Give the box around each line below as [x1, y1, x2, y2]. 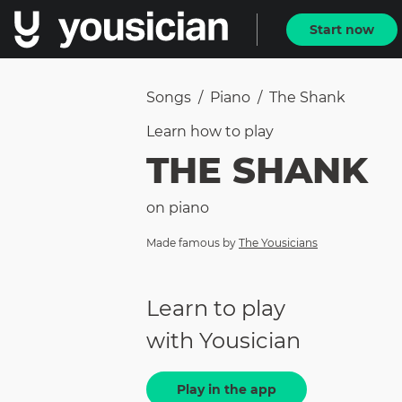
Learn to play [146, 295, 285, 322]
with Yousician [146, 328, 301, 354]
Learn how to [146, 123, 244, 140]
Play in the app [177, 381, 276, 398]
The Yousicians [239, 236, 318, 249]
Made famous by [146, 236, 236, 249]
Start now [310, 21, 374, 38]
